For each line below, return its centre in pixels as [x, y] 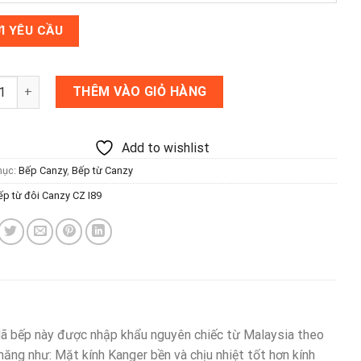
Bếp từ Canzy [102, 171]
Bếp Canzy [42, 171]
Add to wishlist [166, 148]
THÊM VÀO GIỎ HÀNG [139, 92]
